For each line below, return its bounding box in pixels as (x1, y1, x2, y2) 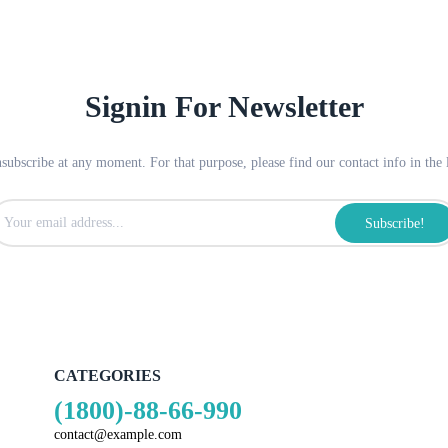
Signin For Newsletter (84, 90, 364, 123)
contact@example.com (53, 427, 182, 442)
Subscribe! (365, 216, 425, 231)
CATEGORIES (53, 367, 161, 384)
